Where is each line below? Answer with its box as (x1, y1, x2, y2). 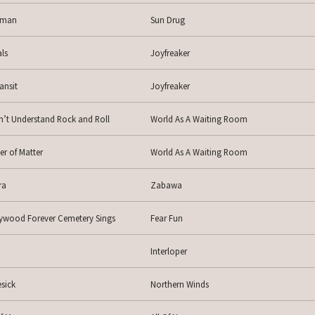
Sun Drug (150, 14, 185, 26)
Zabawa (150, 179, 182, 191)
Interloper (150, 245, 187, 257)
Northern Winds (150, 278, 209, 290)
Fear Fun (150, 212, 183, 224)
